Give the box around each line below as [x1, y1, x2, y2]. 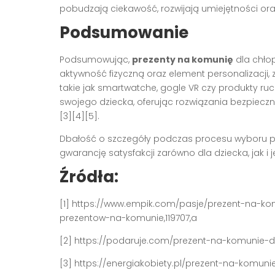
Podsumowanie [60, 21, 188, 44]
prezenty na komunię [132, 53, 233, 66]
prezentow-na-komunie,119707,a [60, 212, 197, 225]
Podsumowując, [60, 53, 132, 66]
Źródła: [60, 166, 118, 188]
